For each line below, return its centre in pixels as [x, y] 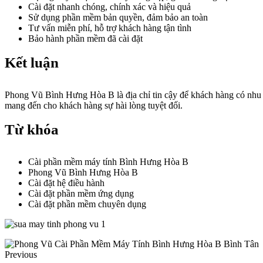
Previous [21, 254]
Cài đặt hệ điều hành [66, 183]
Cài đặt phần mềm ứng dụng [81, 193]
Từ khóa [32, 129]
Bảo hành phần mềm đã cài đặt [85, 38]
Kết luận [32, 63]
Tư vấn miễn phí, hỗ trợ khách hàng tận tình [110, 28]
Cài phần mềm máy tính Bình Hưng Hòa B [108, 162]
